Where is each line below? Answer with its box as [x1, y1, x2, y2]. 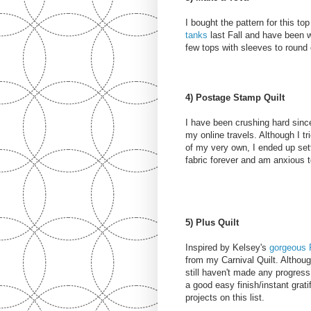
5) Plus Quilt [185, 217, 239, 228]
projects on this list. [185, 292, 264, 303]
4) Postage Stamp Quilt [185, 92, 285, 103]
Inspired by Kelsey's [185, 242, 269, 253]
